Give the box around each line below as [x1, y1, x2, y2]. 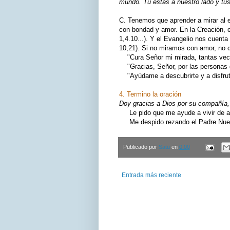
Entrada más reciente [122, 171, 181, 179]
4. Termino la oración [119, 90, 181, 98]
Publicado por [123, 144, 159, 150]
